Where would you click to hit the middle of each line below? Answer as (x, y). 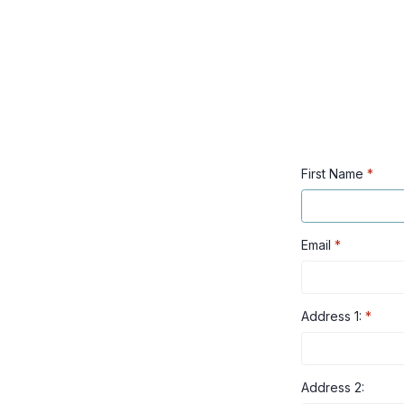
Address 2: (332, 387)
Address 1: (333, 316)
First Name (334, 174)
